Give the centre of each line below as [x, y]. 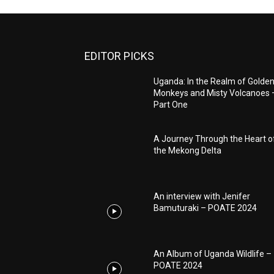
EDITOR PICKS [119, 56]
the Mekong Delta [188, 151]
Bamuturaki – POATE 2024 [206, 208]
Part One [171, 105]
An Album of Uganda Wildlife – [213, 254]
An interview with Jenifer [202, 197]
